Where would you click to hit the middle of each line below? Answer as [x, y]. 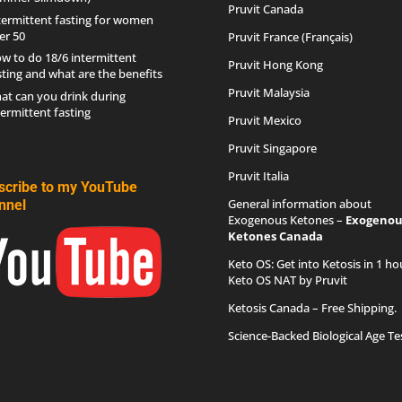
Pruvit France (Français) [290, 37]
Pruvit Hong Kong [275, 65]
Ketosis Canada [268, 308]
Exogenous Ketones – [286, 220]
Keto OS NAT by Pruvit [287, 280]
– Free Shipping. [353, 308]
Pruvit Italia [258, 176]
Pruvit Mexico [264, 121]
